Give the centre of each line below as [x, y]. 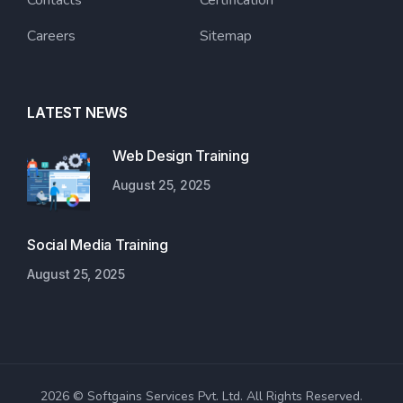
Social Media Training [98, 245]
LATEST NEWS [77, 113]
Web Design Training [181, 156]
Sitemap [225, 36]
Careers [51, 36]
